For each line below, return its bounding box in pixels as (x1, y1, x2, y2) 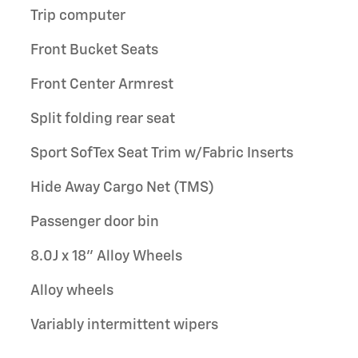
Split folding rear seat (30, 111, 175, 126)
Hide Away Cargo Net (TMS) (30, 180, 214, 195)
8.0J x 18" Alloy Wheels (30, 249, 182, 264)
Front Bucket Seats (30, 42, 158, 58)
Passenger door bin (30, 214, 159, 229)
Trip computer (30, 8, 125, 23)
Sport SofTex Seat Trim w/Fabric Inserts (30, 145, 293, 161)
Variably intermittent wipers (30, 317, 218, 332)
